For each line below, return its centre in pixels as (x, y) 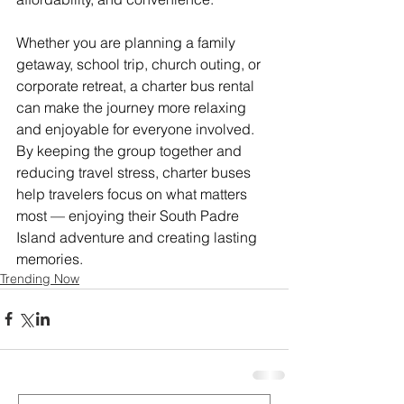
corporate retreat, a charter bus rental (137, 85)
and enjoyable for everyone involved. (137, 129)
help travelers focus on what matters (133, 193)
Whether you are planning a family (128, 42)
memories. (50, 258)
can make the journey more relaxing (133, 107)
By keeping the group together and (131, 150)
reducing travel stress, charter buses (135, 172)
